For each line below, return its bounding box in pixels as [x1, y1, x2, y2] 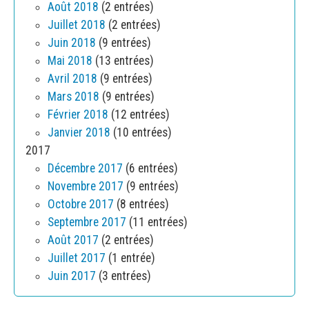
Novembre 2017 [48, 179, 123, 194]
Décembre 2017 [48, 161, 123, 176]
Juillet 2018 [48, 18, 106, 32]
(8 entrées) [114, 197, 169, 212]
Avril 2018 [48, 72, 97, 86]
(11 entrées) [126, 215, 188, 230]
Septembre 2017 [48, 215, 126, 230]
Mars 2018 [48, 90, 99, 104]
